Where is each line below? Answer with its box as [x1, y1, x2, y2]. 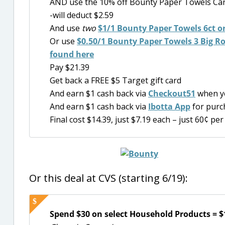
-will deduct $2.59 [50, 10, 114, 21]
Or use [50, 36, 77, 47]
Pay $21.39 [50, 62, 89, 73]
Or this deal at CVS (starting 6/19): [29, 171, 188, 185]
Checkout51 [148, 88, 195, 99]
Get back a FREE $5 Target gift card [50, 75, 181, 86]
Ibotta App [148, 101, 190, 113]
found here [50, 49, 94, 60]
